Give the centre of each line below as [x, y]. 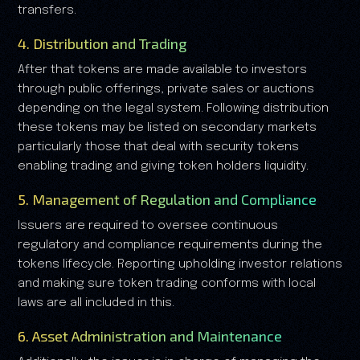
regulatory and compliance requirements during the [170, 245]
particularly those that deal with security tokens [158, 147]
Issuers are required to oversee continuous [148, 225]
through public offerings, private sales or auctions [166, 89]
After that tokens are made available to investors [162, 70]
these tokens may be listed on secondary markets [167, 127]
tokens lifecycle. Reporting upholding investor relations [180, 264]
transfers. [47, 10]
